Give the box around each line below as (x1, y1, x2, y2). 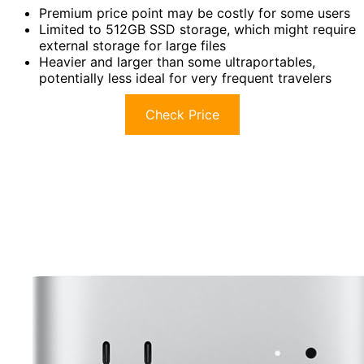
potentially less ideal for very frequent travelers (39, 70, 331, 87)
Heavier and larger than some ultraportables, (39, 54, 315, 71)
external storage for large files (39, 37, 226, 54)
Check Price (145, 106, 219, 123)
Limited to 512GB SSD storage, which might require (39, 21, 356, 38)
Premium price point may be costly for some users (39, 5, 350, 22)
